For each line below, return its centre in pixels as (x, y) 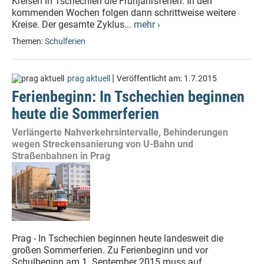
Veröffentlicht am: (150, 79)
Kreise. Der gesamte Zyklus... (73, 24)
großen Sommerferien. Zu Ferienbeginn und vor (110, 250)
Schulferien (65, 42)
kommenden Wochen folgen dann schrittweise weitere (124, 13)
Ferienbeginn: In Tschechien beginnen (128, 97)
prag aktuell (89, 79)
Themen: (28, 42)
